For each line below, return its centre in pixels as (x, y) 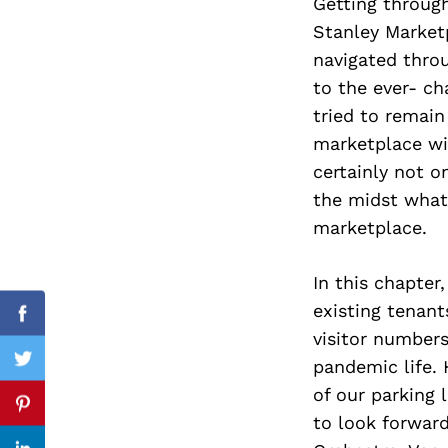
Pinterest (60, 415)
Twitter (52, 370)
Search (172, 94)
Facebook (62, 325)
